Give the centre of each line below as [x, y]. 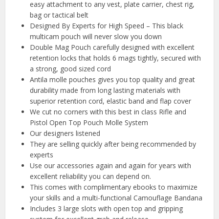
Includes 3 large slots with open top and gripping [107, 209]
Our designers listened [65, 133]
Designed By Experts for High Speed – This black [107, 26]
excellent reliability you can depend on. [91, 176]
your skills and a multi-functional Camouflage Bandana [116, 198]
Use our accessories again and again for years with [111, 166]
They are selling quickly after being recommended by [113, 144]
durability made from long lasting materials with [105, 90]
